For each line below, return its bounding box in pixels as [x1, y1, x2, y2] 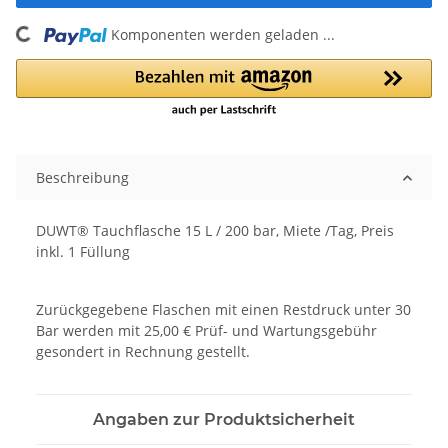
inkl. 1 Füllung [36, 242, 130, 262]
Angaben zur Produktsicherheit [93, 410, 355, 430]
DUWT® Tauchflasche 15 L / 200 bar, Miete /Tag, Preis [36, 221, 394, 241]
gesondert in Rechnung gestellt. [36, 342, 250, 362]
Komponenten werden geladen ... [111, 25, 336, 45]
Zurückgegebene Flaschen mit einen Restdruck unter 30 [36, 300, 411, 320]
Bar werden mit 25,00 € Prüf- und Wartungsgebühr [36, 321, 377, 341]
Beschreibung [36, 168, 129, 188]
